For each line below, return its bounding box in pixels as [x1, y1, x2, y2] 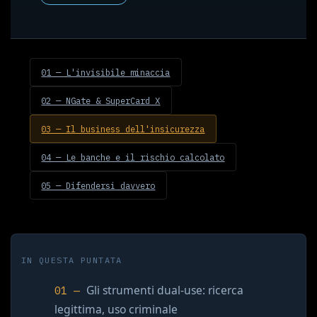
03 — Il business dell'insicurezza [41, 122, 205, 134]
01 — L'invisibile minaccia [41, 66, 171, 78]
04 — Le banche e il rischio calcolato [41, 151, 225, 163]
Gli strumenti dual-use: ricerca [86, 282, 244, 298]
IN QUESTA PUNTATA [21, 255, 122, 266]
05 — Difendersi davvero [41, 179, 156, 191]
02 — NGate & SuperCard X [41, 94, 161, 106]
